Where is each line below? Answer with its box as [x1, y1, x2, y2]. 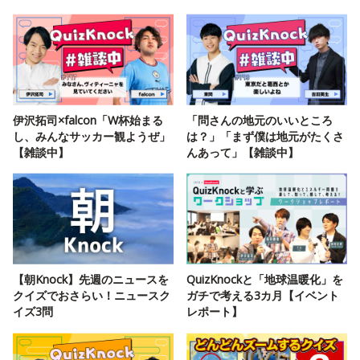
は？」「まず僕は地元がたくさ [186, 129, 344, 145]
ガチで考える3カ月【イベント [186, 288, 339, 304]
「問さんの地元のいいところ [186, 112, 333, 129]
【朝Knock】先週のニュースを [13, 272, 169, 288]
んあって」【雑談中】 [186, 145, 299, 161]
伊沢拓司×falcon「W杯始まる [13, 112, 163, 129]
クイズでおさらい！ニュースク [13, 288, 170, 304]
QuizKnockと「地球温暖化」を [186, 272, 343, 288]
